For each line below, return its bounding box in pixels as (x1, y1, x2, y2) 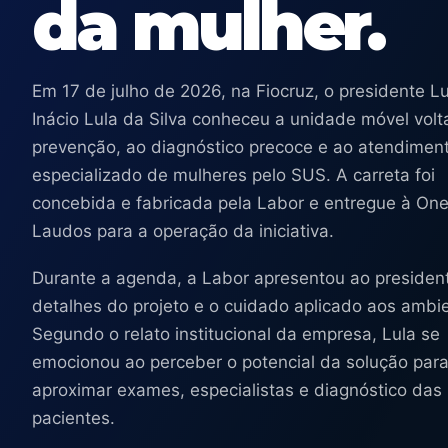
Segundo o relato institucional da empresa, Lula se (32, 324, 440, 344)
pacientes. (32, 408, 115, 428)
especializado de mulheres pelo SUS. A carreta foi (32, 165, 435, 185)
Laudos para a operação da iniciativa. (32, 221, 334, 241)
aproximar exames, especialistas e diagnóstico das (32, 380, 442, 400)
